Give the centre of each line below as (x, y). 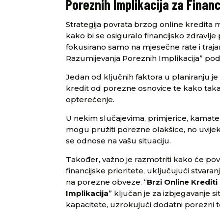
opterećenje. (90, 99)
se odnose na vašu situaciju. (119, 141)
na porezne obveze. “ (107, 182)
